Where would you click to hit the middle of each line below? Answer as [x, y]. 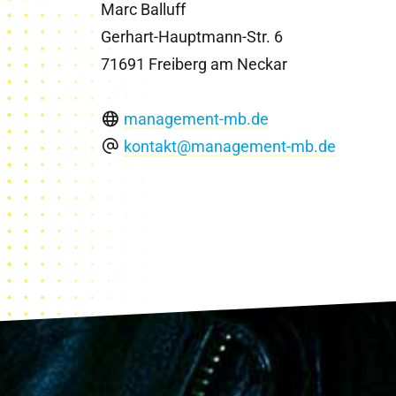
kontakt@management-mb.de [230, 146]
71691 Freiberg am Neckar [194, 64]
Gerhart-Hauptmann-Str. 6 [192, 37]
